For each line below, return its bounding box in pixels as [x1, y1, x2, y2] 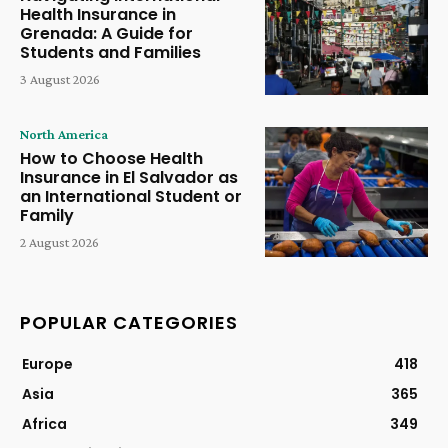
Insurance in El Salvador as [20, 165, 238, 189]
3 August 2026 [20, 71, 100, 88]
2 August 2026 [20, 233, 99, 250]
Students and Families [20, 41, 201, 65]
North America [20, 125, 108, 142]
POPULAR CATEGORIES [20, 310, 238, 336]
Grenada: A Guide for [20, 22, 193, 46]
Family [20, 203, 74, 227]
